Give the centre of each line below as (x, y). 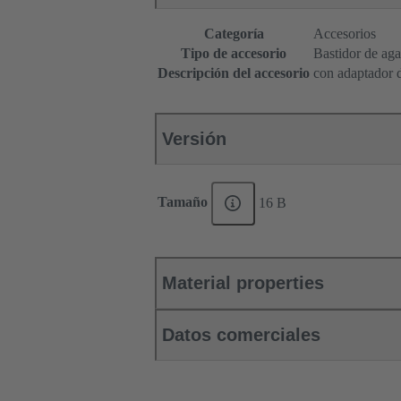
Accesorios (345, 34)
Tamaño (185, 202)
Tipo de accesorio (234, 54)
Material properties (243, 283)
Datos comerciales (241, 335)
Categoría (234, 34)
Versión (194, 139)
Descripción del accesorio (234, 73)
